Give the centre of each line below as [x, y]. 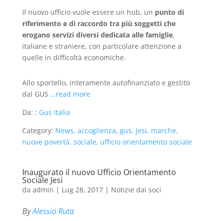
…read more [70, 94]
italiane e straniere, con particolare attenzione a [102, 46]
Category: [38, 130]
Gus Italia [54, 112]
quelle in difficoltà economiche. [74, 57]
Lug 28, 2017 [82, 190]
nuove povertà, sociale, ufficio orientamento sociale [107, 142]
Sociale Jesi [42, 180]
